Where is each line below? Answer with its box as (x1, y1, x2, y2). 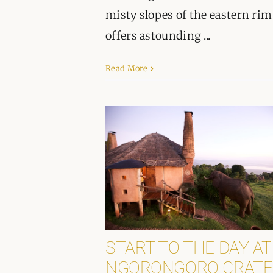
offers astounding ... (105, 29, 211, 43)
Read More (105, 63, 148, 74)
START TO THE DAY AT (105, 238, 272, 258)
